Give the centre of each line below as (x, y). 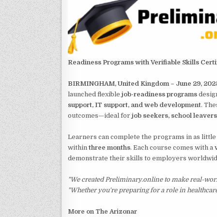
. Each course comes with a (172, 147)
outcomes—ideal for (100, 115)
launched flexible (95, 94)
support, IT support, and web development (134, 105)
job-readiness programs (159, 94)
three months (109, 147)
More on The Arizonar (102, 211)
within (78, 147)
